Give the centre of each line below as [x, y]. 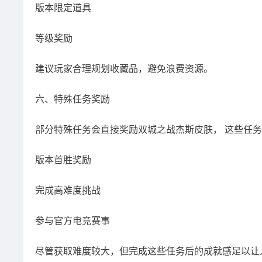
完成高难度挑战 [68, 190]
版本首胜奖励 [63, 160]
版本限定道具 [63, 8]
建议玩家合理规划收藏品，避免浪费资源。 [124, 69]
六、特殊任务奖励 [73, 99]
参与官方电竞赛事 [73, 221]
